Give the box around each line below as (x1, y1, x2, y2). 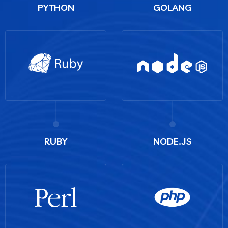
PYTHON (37, 2, 74, 14)
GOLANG (153, 2, 192, 14)
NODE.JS (153, 135, 192, 147)
